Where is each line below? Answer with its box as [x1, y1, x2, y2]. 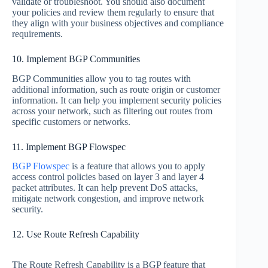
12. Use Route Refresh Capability [12, 229, 139, 240]
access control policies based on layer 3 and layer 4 [12, 172, 204, 182]
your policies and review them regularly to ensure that [12, 7, 214, 17]
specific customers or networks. [12, 116, 130, 127]
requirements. [12, 28, 63, 39]
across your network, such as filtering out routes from [12, 105, 212, 116]
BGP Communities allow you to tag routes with [12, 73, 191, 84]
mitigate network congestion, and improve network [12, 193, 204, 204]
